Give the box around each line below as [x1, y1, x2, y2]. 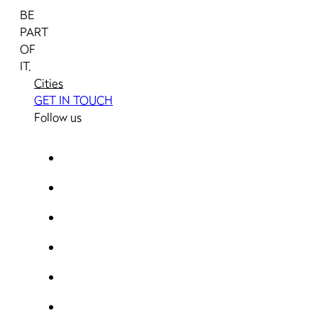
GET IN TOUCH [34, 92, 113, 109]
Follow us [34, 109, 82, 126]
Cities [34, 75, 63, 92]
